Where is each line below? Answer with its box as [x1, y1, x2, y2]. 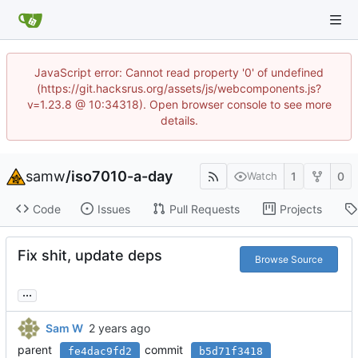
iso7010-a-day [71, 167, 173, 185]
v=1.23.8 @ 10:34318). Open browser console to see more [26, 97, 332, 111]
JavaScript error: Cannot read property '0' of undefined [34, 66, 324, 79]
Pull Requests [169, 201, 240, 216]
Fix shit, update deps [18, 247, 162, 265]
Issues [97, 201, 130, 216]
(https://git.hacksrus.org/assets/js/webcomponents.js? [37, 82, 321, 95]
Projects [279, 201, 322, 216]
